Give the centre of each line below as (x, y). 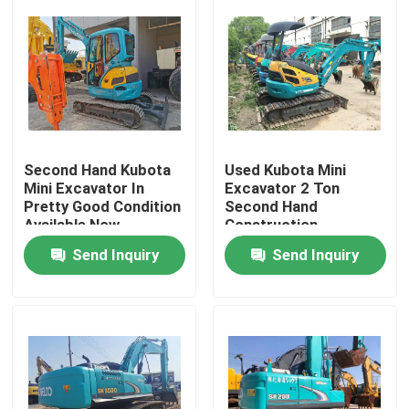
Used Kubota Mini (285, 170)
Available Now (72, 225)
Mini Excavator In (84, 189)
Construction (271, 225)
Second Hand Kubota (98, 170)
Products (64, 346)
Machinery (260, 243)
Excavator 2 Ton (282, 189)
